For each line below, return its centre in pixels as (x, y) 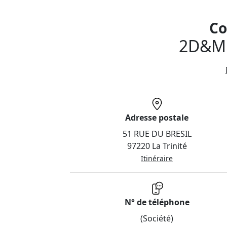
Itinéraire (157, 158)
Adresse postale (157, 117)
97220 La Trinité (157, 146)
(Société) (157, 218)
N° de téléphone (157, 202)
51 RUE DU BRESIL (157, 134)
